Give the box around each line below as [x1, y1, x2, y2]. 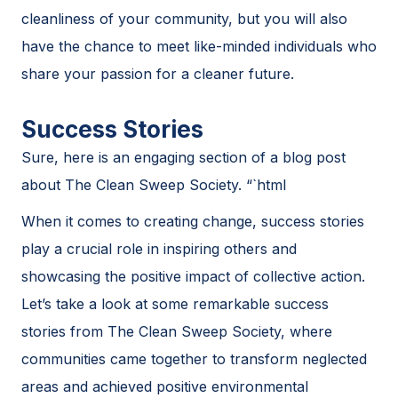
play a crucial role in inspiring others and [21, 239, 297, 258]
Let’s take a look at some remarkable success [21, 294, 329, 313]
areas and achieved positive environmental [21, 377, 308, 395]
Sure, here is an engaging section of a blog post [21, 147, 346, 166]
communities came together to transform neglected [21, 349, 367, 368]
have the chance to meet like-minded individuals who [21, 36, 377, 55]
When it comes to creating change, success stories [21, 211, 364, 230]
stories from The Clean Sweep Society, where [21, 322, 332, 340]
